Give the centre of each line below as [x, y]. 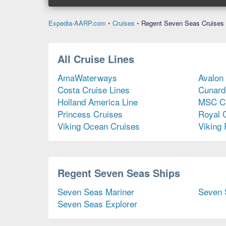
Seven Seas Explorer [97, 204]
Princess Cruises [90, 114]
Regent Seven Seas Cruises [183, 23]
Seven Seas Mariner [96, 192]
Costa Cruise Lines [94, 90]
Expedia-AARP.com [77, 23]
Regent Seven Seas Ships [119, 173]
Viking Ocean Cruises [99, 126]
